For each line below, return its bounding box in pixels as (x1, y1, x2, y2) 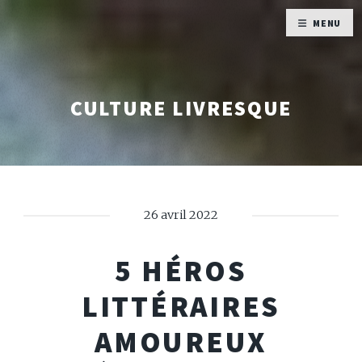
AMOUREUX (95, 322, 267, 360)
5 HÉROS (115, 251, 247, 289)
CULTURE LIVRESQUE (69, 95, 293, 121)
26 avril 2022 (144, 208, 218, 223)
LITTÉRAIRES (81, 287, 281, 325)
